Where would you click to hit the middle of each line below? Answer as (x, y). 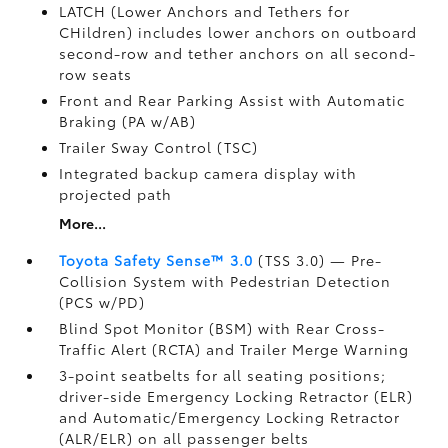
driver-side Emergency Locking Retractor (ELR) (236, 395)
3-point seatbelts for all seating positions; (223, 374)
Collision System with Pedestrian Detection (225, 280)
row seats (96, 73)
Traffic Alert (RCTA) (133, 348)
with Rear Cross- (322, 327)
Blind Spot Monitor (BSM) (159, 327)
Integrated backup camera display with (208, 172)
